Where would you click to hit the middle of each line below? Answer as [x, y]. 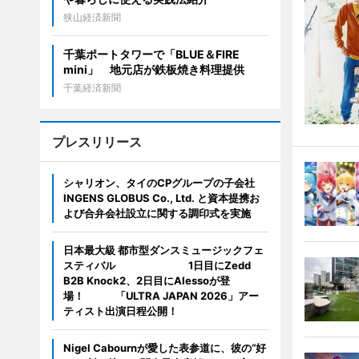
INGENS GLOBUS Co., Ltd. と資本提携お [161, 198]
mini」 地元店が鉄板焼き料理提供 [153, 69]
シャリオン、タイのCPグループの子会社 [159, 183]
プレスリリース [97, 142]
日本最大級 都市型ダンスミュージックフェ [163, 250]
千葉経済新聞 [92, 88]
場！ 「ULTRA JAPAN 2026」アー [161, 296]
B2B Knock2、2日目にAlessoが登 [146, 280]
